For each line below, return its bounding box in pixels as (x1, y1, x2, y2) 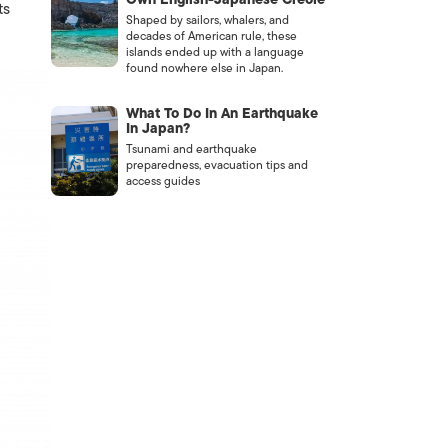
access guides (125, 171, 200, 191)
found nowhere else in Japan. (125, 58, 283, 78)
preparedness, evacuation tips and (125, 155, 308, 175)
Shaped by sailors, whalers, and (125, 10, 289, 30)
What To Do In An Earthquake (125, 102, 318, 125)
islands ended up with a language (125, 42, 304, 62)
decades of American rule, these (125, 26, 297, 46)
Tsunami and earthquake (125, 139, 257, 159)
